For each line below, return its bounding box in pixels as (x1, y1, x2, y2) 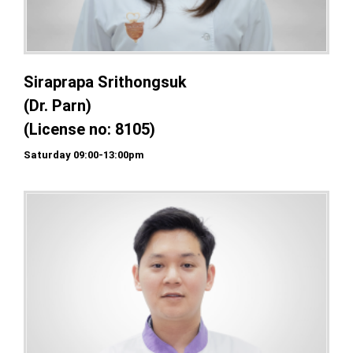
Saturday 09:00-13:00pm (24, 148, 144, 161)
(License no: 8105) (24, 119, 155, 139)
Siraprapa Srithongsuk (24, 72, 187, 91)
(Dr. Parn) (24, 95, 91, 115)
